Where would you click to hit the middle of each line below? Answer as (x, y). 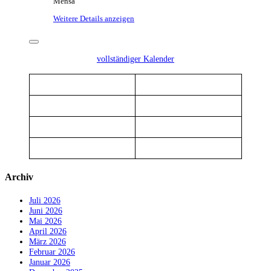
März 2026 (47, 242)
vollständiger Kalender (135, 58)
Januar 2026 (50, 262)
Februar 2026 (52, 252)
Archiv (19, 177)
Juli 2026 (45, 201)
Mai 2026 (45, 221)
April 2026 (48, 231)
